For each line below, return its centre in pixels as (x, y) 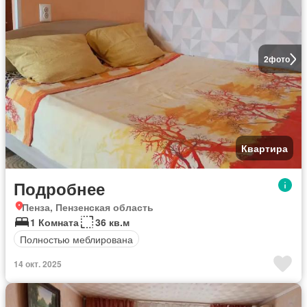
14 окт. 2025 (38, 264)
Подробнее (59, 188)
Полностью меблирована (76, 239)
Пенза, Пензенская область (88, 207)
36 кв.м (112, 222)
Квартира (265, 148)
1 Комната (54, 222)
